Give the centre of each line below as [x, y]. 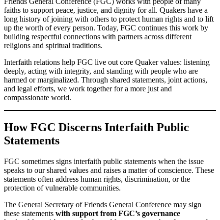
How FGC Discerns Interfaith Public [96, 127]
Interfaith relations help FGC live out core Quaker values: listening [107, 62]
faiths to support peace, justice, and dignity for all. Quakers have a [106, 10]
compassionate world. [38, 97]
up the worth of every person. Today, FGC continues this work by [106, 27]
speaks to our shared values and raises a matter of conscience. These [109, 170]
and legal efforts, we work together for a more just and [88, 88]
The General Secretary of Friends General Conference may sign [103, 204]
